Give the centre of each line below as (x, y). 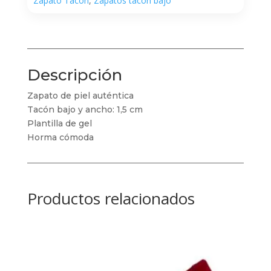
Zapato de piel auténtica (80, 96)
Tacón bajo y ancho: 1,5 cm (85, 110)
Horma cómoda (60, 138)
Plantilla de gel (59, 124)
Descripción (74, 75)
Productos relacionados (111, 199)
